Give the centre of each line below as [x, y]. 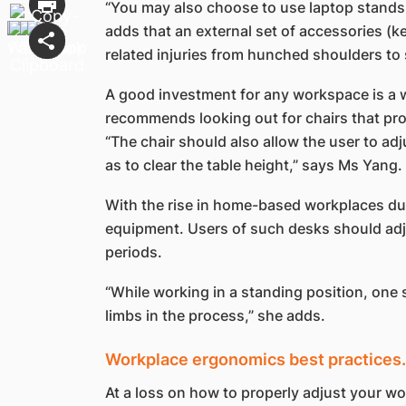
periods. [133, 252]
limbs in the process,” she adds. [215, 315]
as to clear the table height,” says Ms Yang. [253, 165]
